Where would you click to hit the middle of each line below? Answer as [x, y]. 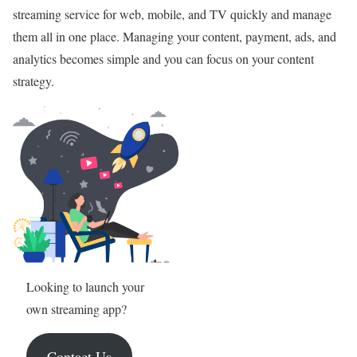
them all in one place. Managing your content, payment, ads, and [175, 36]
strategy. [35, 80]
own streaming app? [76, 309]
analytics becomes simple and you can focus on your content [163, 58]
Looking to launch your [85, 287]
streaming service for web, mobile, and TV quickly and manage [172, 14]
